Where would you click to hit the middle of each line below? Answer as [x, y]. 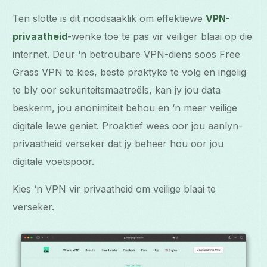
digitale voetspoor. [54, 162]
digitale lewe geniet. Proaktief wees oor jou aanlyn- [128, 126]
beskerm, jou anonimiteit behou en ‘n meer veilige [125, 108]
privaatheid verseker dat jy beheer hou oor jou [118, 144]
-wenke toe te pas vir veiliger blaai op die [160, 37]
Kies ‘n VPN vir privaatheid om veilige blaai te [114, 189]
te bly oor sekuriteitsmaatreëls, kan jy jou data [117, 90]
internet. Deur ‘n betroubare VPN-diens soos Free [127, 55]
